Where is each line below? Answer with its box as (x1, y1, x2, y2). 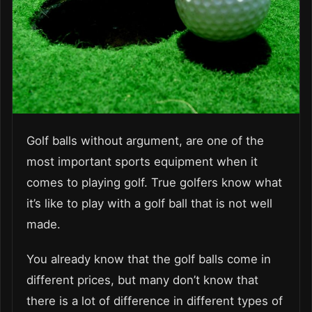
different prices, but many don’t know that (26, 272, 258, 287)
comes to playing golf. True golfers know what (26, 175, 282, 189)
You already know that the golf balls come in (26, 251, 271, 266)
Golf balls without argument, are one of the (26, 133, 264, 148)
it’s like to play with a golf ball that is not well (26, 196, 272, 210)
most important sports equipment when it (26, 154, 258, 169)
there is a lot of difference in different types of (26, 293, 283, 308)
